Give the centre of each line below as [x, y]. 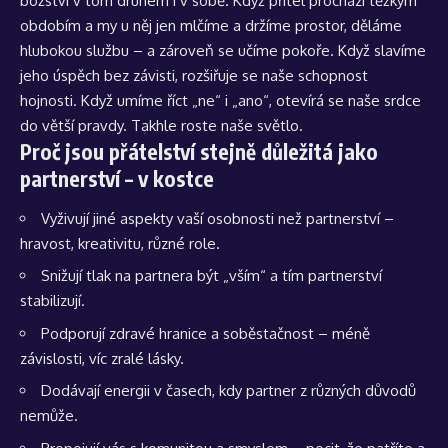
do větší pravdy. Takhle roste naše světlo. [161, 126]
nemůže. [49, 416]
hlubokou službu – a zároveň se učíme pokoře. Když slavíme [223, 51]
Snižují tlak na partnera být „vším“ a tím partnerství [211, 276]
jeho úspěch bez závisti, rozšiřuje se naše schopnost [194, 76]
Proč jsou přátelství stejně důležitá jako [199, 152]
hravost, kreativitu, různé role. [120, 243]
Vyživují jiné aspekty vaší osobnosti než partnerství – [217, 218]
